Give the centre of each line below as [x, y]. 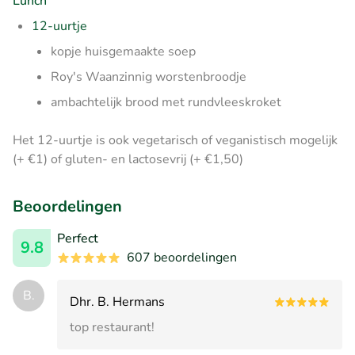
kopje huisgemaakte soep [123, 51]
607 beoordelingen [182, 257]
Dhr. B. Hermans [117, 302]
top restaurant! [112, 327]
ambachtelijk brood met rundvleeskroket [166, 102]
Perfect [78, 238]
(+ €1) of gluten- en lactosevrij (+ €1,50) [128, 159]
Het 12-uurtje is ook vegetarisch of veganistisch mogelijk [175, 140]
